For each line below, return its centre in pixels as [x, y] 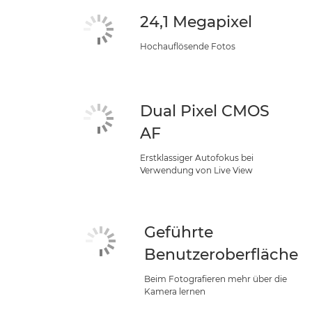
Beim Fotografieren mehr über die [216, 279]
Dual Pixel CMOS [205, 111]
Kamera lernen [175, 291]
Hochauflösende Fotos [188, 46]
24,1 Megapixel [196, 22]
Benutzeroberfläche [221, 255]
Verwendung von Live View [197, 170]
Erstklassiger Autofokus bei [197, 158]
